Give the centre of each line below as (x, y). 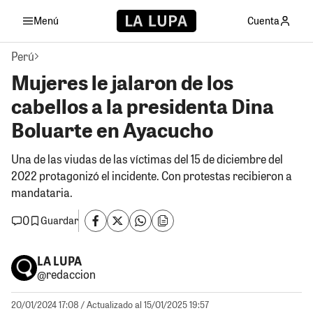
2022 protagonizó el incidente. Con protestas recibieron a (152, 175)
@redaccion (66, 275)
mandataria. (42, 192)
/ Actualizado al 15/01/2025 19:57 (145, 305)
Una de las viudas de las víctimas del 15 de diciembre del (147, 159)
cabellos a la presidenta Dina (143, 105)
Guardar (59, 221)
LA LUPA (59, 261)
